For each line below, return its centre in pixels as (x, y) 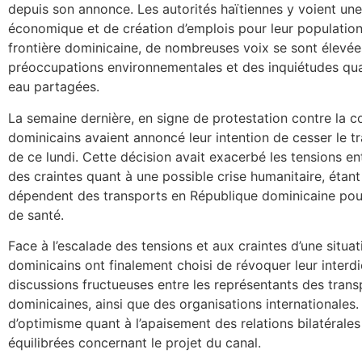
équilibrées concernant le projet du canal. (135, 343)
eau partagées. (54, 87)
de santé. (36, 215)
